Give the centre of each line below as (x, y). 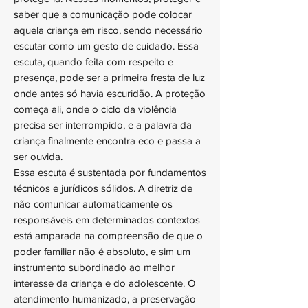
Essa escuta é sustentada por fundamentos (110, 172)
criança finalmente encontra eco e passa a (107, 141)
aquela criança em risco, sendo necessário (108, 30)
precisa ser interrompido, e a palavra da (103, 125)
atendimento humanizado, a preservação (105, 299)
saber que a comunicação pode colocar (103, 14)
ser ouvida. (38, 156)
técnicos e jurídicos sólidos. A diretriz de (103, 188)
